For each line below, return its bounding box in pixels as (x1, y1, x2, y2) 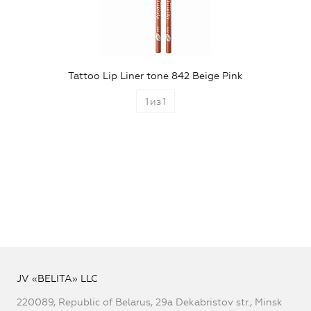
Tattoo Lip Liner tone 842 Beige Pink (68, 69, 243, 82)
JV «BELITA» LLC (17, 272, 98, 285)
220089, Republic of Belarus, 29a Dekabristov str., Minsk (17, 296, 283, 308)
